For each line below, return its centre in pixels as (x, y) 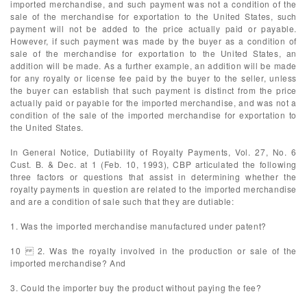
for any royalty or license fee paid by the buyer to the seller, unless (153, 78)
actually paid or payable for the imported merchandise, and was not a (153, 102)
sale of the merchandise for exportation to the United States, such (153, 16)
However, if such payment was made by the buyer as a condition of (153, 41)
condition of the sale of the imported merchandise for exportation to (153, 115)
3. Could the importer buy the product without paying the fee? (136, 287)
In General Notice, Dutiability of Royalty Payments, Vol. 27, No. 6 (153, 152)
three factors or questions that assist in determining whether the (153, 176)
